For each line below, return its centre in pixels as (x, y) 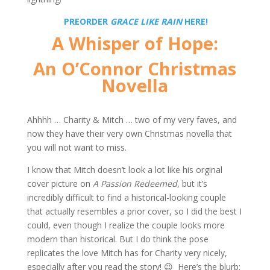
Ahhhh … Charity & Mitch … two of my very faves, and (132, 120)
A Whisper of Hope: (135, 43)
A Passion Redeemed (135, 184)
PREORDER (87, 21)
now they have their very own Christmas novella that (129, 133)
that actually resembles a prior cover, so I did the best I (134, 211)
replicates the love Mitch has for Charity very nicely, (127, 253)
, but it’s (192, 184)
